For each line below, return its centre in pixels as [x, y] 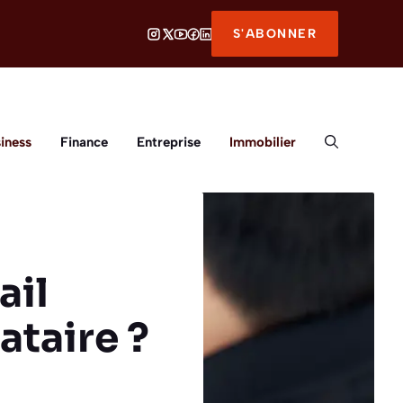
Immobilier [263, 142]
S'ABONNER [274, 34]
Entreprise [169, 142]
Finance [84, 142]
